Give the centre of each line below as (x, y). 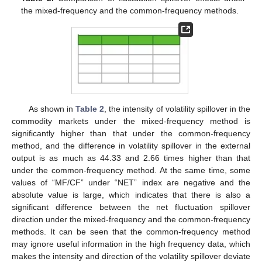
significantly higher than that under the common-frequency (131, 133)
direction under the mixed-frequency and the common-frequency (131, 219)
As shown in (52, 108)
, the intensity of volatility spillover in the (177, 108)
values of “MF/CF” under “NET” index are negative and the (131, 182)
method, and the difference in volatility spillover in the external (131, 145)
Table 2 (90, 108)
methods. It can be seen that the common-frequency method (131, 231)
